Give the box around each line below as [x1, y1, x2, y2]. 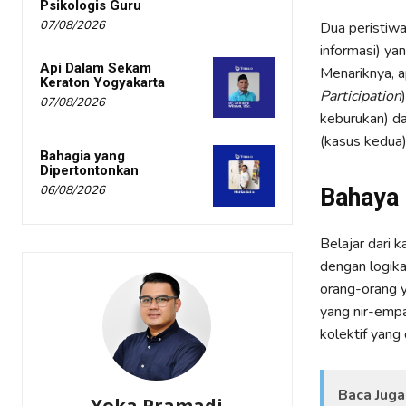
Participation [319, 86, 401, 107]
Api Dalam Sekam [40, 60, 151, 77]
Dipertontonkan [40, 162, 139, 179]
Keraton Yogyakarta [40, 74, 165, 92]
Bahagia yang [40, 148, 125, 165]
